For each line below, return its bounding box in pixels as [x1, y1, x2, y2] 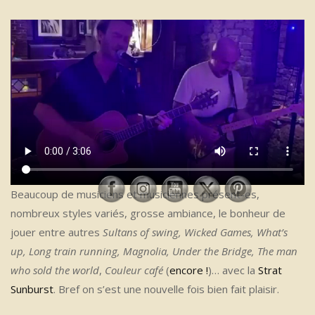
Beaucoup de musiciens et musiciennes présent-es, [11, 187, 259, 202]
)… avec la [208, 263, 258, 278]
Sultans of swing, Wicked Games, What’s [103, 225, 288, 240]
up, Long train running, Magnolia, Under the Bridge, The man [11, 244, 297, 259]
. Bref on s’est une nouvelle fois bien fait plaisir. [53, 282, 279, 297]
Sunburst [11, 282, 53, 297]
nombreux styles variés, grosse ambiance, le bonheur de [11, 206, 285, 221]
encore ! [169, 263, 208, 278]
